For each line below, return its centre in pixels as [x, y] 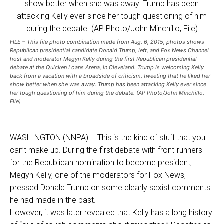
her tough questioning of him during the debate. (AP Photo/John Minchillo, [107, 93]
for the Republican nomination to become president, [101, 163]
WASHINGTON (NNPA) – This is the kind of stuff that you [108, 138]
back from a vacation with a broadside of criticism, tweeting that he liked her [110, 76]
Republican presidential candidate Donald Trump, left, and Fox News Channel [109, 51]
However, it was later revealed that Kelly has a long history [111, 213]
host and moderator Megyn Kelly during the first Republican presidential [103, 59]
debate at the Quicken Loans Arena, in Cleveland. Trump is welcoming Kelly [107, 68]
